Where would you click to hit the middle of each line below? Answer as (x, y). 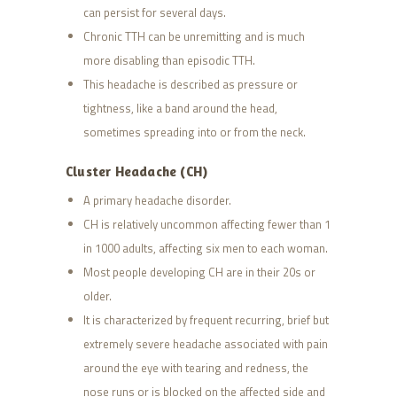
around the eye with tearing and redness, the (195, 368)
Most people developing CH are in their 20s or (199, 272)
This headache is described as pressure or (190, 85)
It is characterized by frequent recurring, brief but (206, 320)
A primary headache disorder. (157, 201)
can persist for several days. (154, 13)
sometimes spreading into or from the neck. (194, 132)
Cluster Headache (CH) (137, 172)
